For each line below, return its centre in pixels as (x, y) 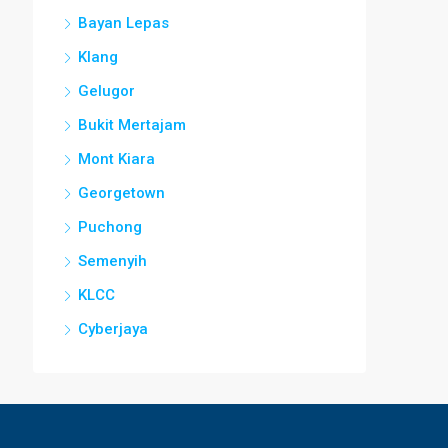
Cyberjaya (113, 328)
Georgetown (121, 192)
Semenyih (112, 260)
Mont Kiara (116, 158)
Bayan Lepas (123, 22)
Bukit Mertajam (132, 124)
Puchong (110, 226)
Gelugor (106, 90)
